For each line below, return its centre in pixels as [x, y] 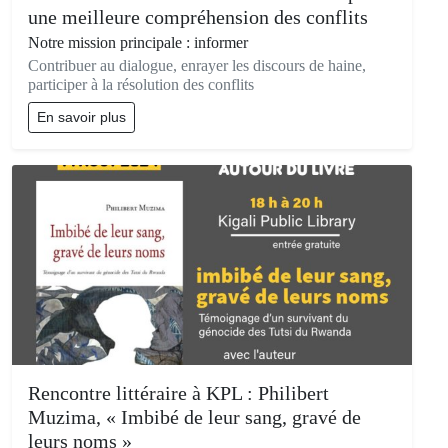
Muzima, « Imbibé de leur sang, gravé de [194, 417]
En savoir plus [81, 117]
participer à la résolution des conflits [141, 85]
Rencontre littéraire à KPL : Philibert [178, 393]
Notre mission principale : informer [138, 43]
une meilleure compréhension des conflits [198, 17]
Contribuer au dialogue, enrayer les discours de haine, [197, 66]
